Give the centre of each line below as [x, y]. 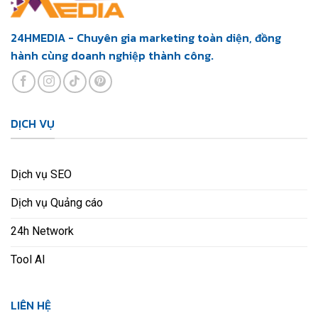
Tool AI [28, 260]
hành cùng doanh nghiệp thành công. [112, 55]
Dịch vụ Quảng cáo [57, 203]
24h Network [42, 231]
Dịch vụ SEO [41, 175]
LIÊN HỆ [31, 306]
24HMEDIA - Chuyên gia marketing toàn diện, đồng [146, 37]
